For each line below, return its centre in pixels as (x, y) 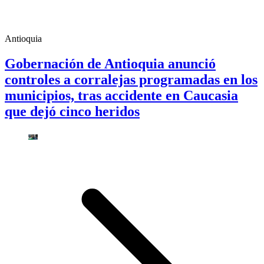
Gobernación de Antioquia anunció (110, 64)
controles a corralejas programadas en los (131, 80)
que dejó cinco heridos (72, 112)
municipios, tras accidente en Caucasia (121, 96)
